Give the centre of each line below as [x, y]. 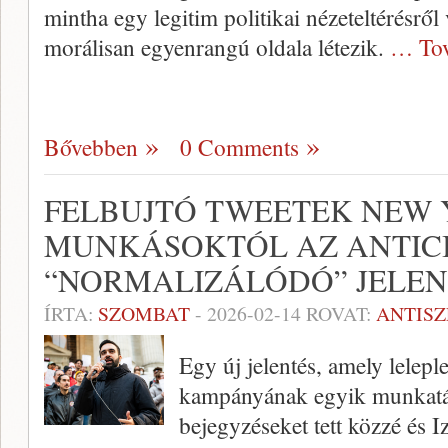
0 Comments [239, 147]
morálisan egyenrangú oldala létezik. [217, 47]
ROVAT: [338, 313]
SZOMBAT [144, 313]
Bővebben [91, 147]
